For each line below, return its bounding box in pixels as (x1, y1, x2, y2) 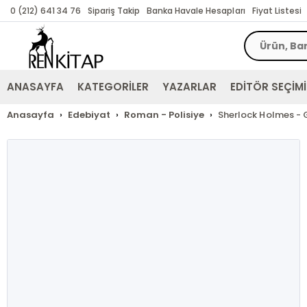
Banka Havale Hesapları (147, 5, 245, 16)
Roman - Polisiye (124, 108, 205, 121)
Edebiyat (68, 108, 111, 121)
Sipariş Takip (88, 5, 140, 16)
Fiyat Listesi (251, 5, 302, 16)
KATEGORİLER (77, 79, 149, 94)
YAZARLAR (162, 79, 217, 94)
